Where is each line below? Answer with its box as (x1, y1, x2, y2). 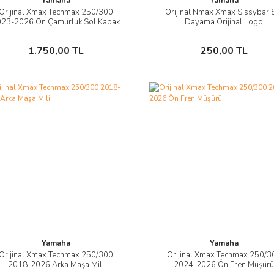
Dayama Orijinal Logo (185, 16, 264, 28)
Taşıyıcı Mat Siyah (24, 26, 87, 37)
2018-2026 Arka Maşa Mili (7, 259, 104, 270)
